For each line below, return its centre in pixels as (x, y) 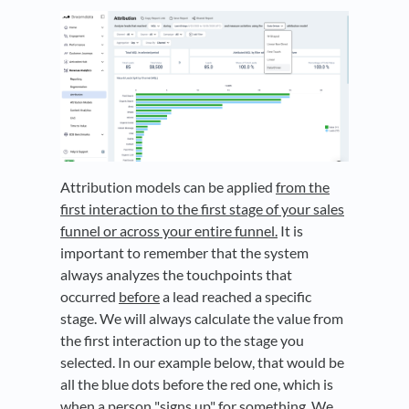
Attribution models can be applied (168, 187)
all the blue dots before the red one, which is (197, 384)
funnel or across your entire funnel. (169, 231)
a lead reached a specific (236, 297)
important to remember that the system (184, 253)
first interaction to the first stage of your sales (202, 209)
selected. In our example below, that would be (202, 362)
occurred (89, 297)
